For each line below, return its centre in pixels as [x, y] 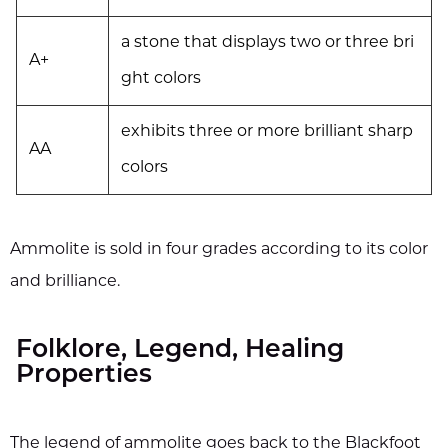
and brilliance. [65, 282]
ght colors [161, 79]
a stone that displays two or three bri [267, 43]
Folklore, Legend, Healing [180, 351]
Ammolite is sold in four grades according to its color [219, 250]
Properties [84, 376]
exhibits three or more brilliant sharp [267, 132]
